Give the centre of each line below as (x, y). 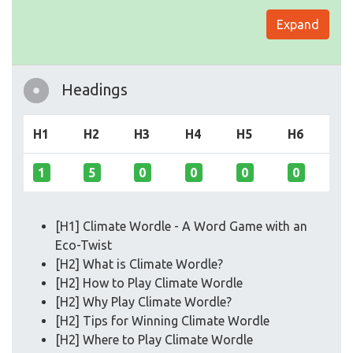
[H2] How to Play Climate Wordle (149, 283)
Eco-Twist (84, 245)
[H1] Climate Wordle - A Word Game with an (181, 227)
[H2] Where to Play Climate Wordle (154, 340)
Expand (298, 25)
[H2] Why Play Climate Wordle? (143, 302)
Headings (95, 90)
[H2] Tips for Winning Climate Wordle (162, 321)
